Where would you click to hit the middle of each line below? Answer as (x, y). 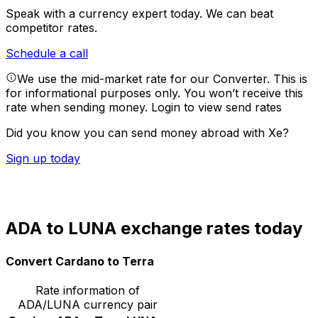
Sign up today (43, 159)
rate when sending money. (78, 108)
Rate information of (88, 290)
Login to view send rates (216, 108)
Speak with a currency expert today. (106, 14)
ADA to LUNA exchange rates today (154, 229)
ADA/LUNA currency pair (88, 304)
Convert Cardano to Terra (80, 261)
